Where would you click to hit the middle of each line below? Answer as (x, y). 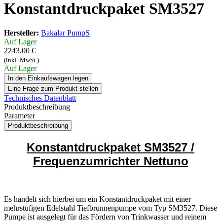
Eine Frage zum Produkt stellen (53, 88)
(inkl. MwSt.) (21, 60)
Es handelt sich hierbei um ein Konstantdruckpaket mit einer (97, 199)
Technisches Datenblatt (40, 98)
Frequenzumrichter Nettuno (110, 161)
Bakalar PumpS (65, 33)
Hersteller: (21, 33)
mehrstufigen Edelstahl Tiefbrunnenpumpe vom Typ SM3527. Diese (110, 208)
